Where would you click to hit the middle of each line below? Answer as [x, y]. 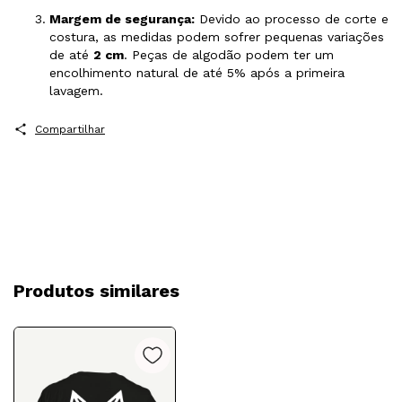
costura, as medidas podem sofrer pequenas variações [217, 37]
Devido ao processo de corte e [292, 19]
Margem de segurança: [122, 19]
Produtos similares [96, 290]
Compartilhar [70, 130]
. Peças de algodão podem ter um [229, 55]
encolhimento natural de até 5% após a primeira [197, 73]
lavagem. [76, 91]
